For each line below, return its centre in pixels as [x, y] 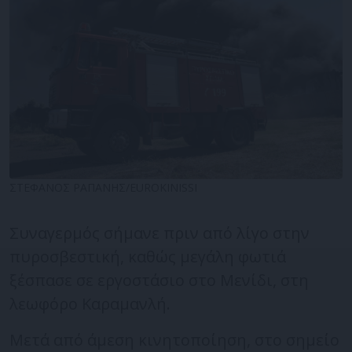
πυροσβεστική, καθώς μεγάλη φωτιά [148, 256]
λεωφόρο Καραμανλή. [90, 303]
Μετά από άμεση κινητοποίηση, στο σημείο [174, 339]
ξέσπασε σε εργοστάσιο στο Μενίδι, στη [159, 280]
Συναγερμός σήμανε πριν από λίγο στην [159, 233]
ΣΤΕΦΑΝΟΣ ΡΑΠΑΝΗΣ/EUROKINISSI [103, 187]
